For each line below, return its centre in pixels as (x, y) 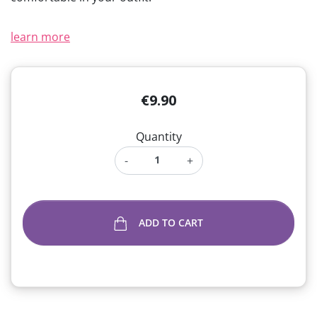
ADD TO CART (171, 223)
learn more (40, 37)
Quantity (158, 137)
